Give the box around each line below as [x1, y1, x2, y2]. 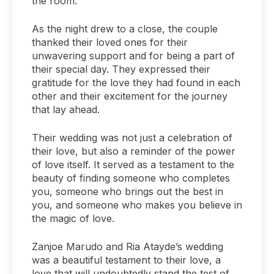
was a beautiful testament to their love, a [32, 253, 221, 266]
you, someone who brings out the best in [32, 185, 223, 198]
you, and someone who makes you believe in [32, 198, 242, 211]
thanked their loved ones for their [32, 35, 188, 48]
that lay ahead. [32, 103, 100, 116]
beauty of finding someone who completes [32, 171, 230, 184]
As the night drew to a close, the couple [32, 22, 218, 35]
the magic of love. [32, 212, 114, 224]
